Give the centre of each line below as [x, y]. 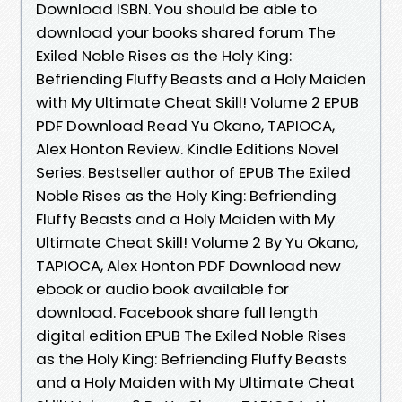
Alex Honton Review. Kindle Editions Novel [188, 149]
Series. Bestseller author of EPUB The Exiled [193, 172]
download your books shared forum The [186, 32]
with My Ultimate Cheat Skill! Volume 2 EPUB [197, 102]
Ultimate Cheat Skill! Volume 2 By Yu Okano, [197, 242]
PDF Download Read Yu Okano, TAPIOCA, [185, 125]
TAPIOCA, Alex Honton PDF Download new [188, 265]
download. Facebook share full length [177, 312]
